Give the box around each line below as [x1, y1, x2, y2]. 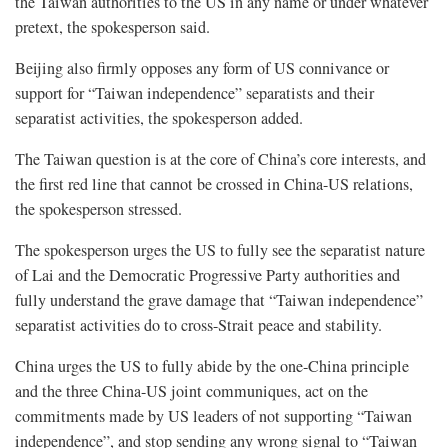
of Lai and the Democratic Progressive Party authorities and [15, 263, 400, 286]
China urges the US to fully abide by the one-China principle [15, 354, 409, 377]
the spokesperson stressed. [15, 197, 182, 220]
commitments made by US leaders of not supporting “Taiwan [15, 404, 412, 427]
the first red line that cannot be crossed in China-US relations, [15, 172, 413, 195]
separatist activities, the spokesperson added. [15, 106, 303, 129]
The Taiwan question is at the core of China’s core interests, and [15, 147, 426, 170]
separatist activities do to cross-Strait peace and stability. [15, 313, 382, 336]
